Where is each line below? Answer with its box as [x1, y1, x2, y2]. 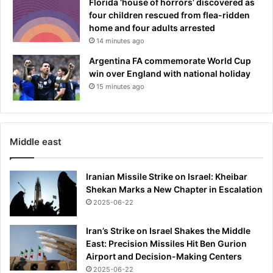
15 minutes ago [96, 82, 144, 91]
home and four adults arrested [89, 22, 215, 33]
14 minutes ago [96, 36, 144, 45]
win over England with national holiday [89, 68, 250, 79]
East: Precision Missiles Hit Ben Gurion [86, 238, 247, 249]
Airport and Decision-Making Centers [86, 250, 242, 261]
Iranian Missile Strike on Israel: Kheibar [86, 171, 247, 182]
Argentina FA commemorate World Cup [89, 55, 251, 66]
